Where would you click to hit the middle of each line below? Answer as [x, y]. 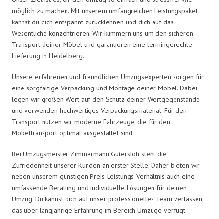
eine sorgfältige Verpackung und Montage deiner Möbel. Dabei [104, 88]
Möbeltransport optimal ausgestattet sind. [73, 133]
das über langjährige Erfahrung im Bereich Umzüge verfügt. [99, 210]
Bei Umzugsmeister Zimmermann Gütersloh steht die [89, 154]
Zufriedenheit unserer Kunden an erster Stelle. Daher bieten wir [106, 165]
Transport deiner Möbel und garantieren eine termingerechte [102, 44]
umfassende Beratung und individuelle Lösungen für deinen [99, 187]
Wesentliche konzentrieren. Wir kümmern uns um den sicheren [102, 33]
